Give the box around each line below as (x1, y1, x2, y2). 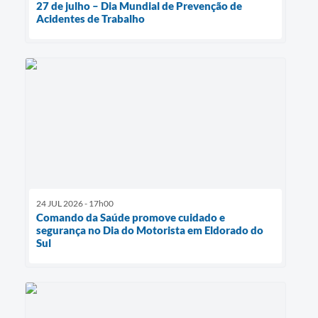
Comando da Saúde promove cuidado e (36, 210, 225, 224)
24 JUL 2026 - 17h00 (36, 197, 114, 209)
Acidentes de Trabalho (36, 11, 145, 25)
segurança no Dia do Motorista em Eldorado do (36, 223, 263, 236)
